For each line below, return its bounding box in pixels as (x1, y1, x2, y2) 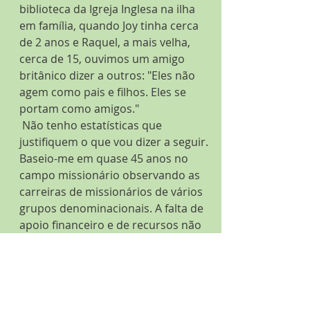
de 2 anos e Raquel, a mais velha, (19, 35, 193, 50)
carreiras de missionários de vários (19, 184, 206, 199)
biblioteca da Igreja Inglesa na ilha (19, 1, 198, 17)
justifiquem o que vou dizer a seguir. (19, 134, 211, 149)
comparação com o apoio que (19, 267, 179, 282)
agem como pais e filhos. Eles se (19, 84, 189, 100)
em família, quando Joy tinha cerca (19, 18, 201, 33)
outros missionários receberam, (19, 284, 190, 299)
